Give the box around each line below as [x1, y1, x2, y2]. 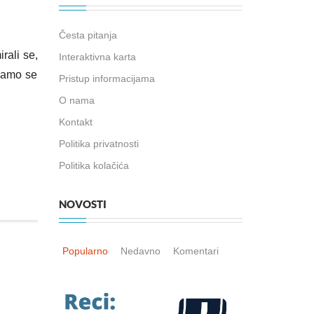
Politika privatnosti [58, 138, 139, 149]
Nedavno [121, 245, 161, 257]
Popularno [62, 245, 109, 257]
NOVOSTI [58, 198, 107, 210]
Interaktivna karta [58, 51, 136, 62]
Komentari [172, 245, 219, 257]
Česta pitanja [58, 29, 117, 41]
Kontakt [58, 116, 93, 128]
